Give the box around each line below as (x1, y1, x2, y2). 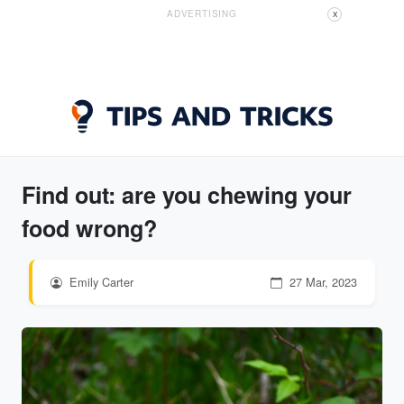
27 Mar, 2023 (286, 273, 357, 290)
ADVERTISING (167, 7, 237, 20)
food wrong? (22, 212, 157, 244)
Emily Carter (66, 273, 133, 290)
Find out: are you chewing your (22, 179, 352, 211)
